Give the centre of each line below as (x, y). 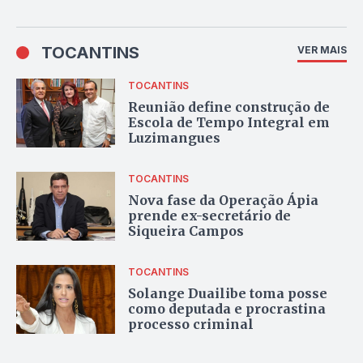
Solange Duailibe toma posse (228, 294)
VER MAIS (322, 49)
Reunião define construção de (229, 107)
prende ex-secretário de (210, 216)
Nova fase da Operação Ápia (224, 201)
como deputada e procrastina (227, 309)
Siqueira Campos (186, 231)
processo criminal (191, 325)
